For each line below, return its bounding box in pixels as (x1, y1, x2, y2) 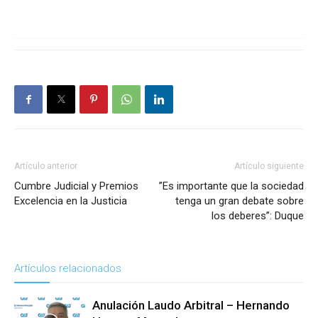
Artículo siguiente (234, 161, 304, 172)
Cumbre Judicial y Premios (14, 180, 138, 193)
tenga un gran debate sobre (175, 194, 304, 208)
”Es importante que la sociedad (159, 180, 304, 193)
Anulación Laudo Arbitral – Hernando (92, 298, 290, 313)
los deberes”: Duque (212, 209, 304, 223)
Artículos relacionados (14, 262, 121, 275)
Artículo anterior (14, 161, 77, 172)
